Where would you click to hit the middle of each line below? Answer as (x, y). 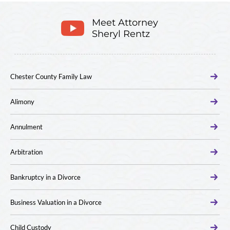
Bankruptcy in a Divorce (45, 177)
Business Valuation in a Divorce (56, 202)
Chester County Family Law (51, 76)
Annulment (26, 127)
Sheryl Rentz (121, 34)
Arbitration (26, 152)
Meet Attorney (125, 23)
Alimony (22, 102)
